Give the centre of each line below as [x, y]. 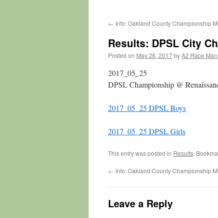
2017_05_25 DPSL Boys [147, 108]
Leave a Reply [140, 203]
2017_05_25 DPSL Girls [147, 131]
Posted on [121, 55]
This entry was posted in [141, 153]
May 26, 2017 [154, 55]
